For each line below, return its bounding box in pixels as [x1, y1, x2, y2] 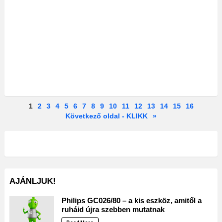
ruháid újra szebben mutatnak [61, 205, 165, 214]
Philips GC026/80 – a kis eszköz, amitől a [61, 196, 202, 205]
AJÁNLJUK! [9, 176, 56, 186]
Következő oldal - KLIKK [65, 112, 148, 120]
